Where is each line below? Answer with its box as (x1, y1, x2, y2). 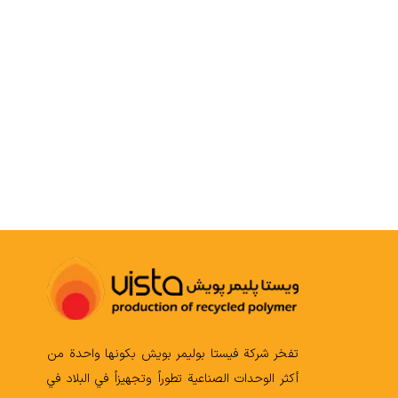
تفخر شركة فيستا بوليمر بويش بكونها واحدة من (47, 345, 298, 364)
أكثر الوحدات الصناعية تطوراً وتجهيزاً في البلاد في (47, 370, 298, 389)
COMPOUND (99, 159, 179, 181)
